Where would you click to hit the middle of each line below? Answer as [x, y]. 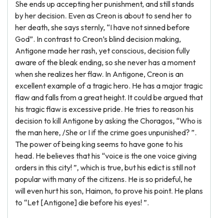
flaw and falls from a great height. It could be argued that [109, 97]
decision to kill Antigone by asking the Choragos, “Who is [109, 121]
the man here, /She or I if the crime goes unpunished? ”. [106, 132]
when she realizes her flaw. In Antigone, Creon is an [99, 74]
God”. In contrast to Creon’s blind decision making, [98, 39]
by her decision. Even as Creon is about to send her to [103, 16]
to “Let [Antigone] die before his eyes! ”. [82, 202]
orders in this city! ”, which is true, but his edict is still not [105, 167]
